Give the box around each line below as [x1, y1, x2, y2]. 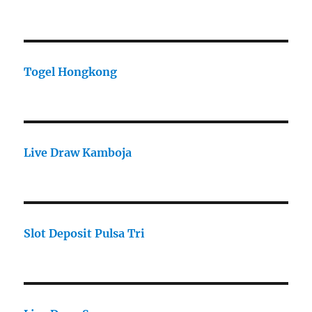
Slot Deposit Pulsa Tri [24, 226, 146, 241]
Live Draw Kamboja [24, 146, 132, 160]
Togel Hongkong [24, 65, 118, 79]
